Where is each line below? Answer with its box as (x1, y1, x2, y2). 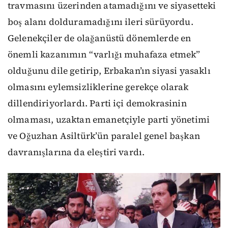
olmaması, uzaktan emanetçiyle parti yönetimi (8, 113, 210, 126)
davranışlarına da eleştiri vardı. (8, 146, 145, 159)
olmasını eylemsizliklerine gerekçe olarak (8, 81, 189, 94)
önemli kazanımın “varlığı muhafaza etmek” (8, 48, 201, 61)
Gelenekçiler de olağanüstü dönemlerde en (8, 32, 191, 45)
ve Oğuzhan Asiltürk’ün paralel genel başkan (8, 130, 200, 142)
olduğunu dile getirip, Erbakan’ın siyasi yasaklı (8, 65, 211, 77)
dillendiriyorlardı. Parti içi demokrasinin (8, 97, 187, 110)
